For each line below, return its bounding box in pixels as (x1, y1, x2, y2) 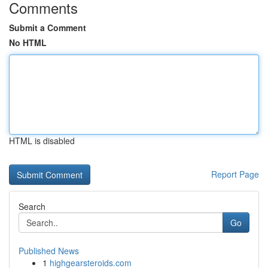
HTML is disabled (9, 135, 75, 147)
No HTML (9, 36, 47, 48)
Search (19, 200, 45, 212)
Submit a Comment (9, 22, 86, 33)
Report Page (211, 168, 259, 180)
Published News (19, 245, 79, 257)
